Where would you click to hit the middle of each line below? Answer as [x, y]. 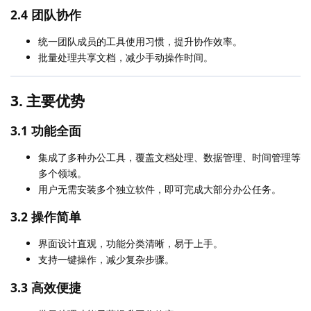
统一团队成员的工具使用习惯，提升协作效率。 [140, 42]
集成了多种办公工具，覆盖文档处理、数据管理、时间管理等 [169, 157]
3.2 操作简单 [46, 217]
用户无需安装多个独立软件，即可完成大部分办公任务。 [160, 189]
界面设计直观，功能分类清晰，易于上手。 [131, 244]
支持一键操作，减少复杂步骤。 [106, 260]
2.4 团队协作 [46, 15]
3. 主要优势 [48, 101]
